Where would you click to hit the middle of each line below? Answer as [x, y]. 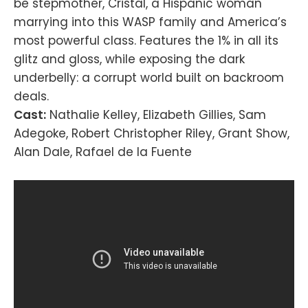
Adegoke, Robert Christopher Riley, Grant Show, [152, 133]
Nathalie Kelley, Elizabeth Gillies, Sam [156, 114]
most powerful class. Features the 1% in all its [146, 40]
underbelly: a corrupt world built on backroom [149, 77]
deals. [31, 96]
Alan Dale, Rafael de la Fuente [103, 152]
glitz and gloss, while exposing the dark [129, 59]
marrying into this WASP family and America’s [150, 22]
